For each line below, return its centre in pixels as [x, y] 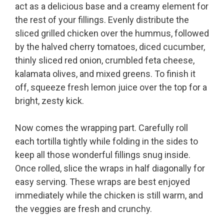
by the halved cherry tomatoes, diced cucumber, [110, 47]
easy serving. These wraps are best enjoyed [102, 182]
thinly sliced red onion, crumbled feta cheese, [105, 60]
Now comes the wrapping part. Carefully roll [101, 128]
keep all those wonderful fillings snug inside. [103, 155]
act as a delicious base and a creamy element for [112, 6]
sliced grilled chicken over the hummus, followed [112, 33]
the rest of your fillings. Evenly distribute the [102, 20]
